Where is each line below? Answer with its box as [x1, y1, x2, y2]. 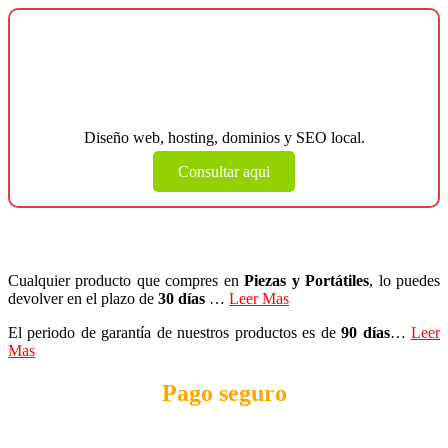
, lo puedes [369, 271, 441, 289]
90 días [341, 323, 390, 341]
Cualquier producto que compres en [8, 271, 245, 289]
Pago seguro [161, 379, 287, 406]
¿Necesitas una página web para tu [47, 54, 401, 81]
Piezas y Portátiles [244, 271, 370, 289]
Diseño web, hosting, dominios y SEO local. [83, 128, 365, 146]
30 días [158, 289, 205, 307]
